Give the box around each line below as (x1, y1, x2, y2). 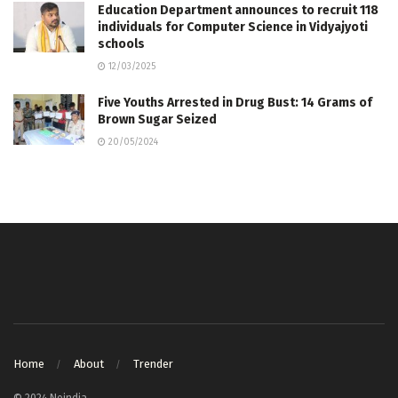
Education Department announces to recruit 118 (98, 2, 378, 18)
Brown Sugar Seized (98, 111, 217, 127)
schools (98, 36, 145, 52)
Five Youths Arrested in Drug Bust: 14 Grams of (98, 94, 372, 110)
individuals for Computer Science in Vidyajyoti (98, 19, 368, 35)
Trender (133, 357, 173, 371)
